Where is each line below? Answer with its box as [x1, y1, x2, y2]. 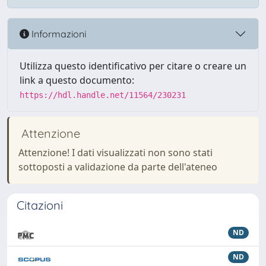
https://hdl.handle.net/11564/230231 [20, 90, 186, 100]
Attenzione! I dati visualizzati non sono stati [18, 146, 213, 159]
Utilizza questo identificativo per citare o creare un [20, 59, 246, 72]
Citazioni [17, 198, 63, 213]
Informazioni [29, 27, 86, 40]
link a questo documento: [20, 74, 134, 87]
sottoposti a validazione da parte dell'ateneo [18, 160, 217, 173]
